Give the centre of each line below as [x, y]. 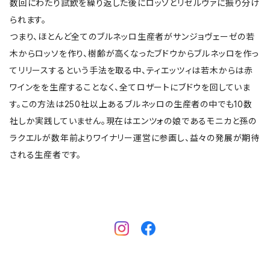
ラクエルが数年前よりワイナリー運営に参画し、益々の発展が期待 [135, 137]
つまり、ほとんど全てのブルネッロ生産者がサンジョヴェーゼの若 [132, 36]
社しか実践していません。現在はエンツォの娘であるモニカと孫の [133, 121]
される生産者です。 [46, 154]
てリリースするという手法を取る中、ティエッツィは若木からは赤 [131, 70]
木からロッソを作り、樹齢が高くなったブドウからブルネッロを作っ [134, 53]
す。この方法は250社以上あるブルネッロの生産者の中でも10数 [131, 104]
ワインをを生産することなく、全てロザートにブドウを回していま [130, 87]
